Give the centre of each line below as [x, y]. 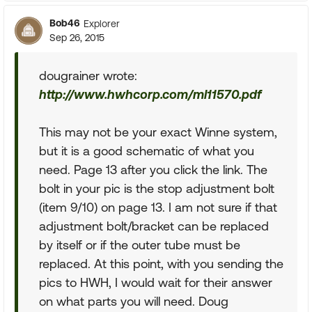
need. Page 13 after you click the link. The [153, 170]
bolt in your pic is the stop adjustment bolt [157, 188]
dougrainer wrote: [88, 76]
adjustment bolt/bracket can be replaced [154, 226]
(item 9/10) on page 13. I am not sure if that [158, 207]
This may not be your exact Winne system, [158, 132]
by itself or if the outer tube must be [140, 245]
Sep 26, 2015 [77, 38]
